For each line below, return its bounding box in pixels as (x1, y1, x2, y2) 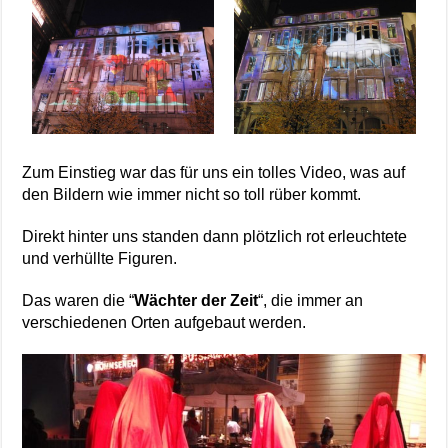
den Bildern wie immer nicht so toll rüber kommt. (22, 185, 362, 203)
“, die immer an (258, 291, 364, 309)
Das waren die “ (22, 291, 135, 309)
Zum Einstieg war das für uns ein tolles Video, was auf (22, 163, 406, 181)
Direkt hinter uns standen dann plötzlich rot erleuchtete (22, 227, 408, 245)
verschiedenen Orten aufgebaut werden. (22, 313, 307, 331)
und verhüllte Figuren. (22, 249, 178, 267)
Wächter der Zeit (134, 291, 259, 309)
